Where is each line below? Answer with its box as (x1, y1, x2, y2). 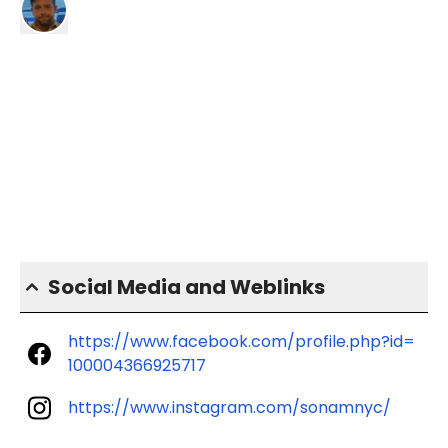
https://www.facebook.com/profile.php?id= (68, 330, 415, 354)
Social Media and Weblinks (48, 273, 325, 302)
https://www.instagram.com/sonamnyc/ (68, 396, 391, 420)
